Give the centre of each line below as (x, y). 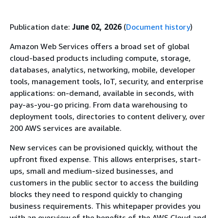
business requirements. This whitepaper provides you (105, 206)
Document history (158, 27)
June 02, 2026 (97, 27)
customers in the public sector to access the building (104, 182)
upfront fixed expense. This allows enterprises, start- (105, 159)
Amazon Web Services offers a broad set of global (100, 46)
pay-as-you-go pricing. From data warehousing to (99, 105)
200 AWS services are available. (66, 128)
